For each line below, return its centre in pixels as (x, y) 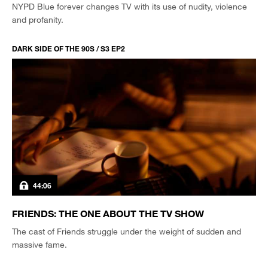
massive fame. (39, 244)
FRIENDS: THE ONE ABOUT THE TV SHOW (108, 213)
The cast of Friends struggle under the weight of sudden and (127, 231)
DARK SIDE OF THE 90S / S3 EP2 (68, 48)
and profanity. (38, 19)
